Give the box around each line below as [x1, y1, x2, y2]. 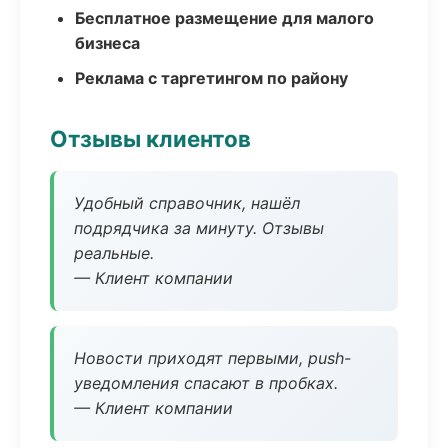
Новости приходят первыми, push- [74, 348, 351, 368]
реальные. [74, 243, 154, 263]
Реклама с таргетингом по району [75, 68, 348, 88]
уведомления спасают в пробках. [74, 373, 338, 393]
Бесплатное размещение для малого [75, 8, 374, 28]
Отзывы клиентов [50, 125, 251, 152]
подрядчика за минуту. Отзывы [74, 218, 324, 238]
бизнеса [75, 33, 140, 53]
